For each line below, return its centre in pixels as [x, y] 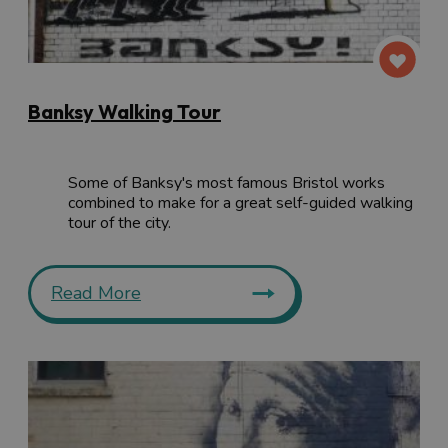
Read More [96, 292]
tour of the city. [119, 222]
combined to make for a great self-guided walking [240, 202]
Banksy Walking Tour [124, 111]
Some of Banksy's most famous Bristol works [226, 182]
